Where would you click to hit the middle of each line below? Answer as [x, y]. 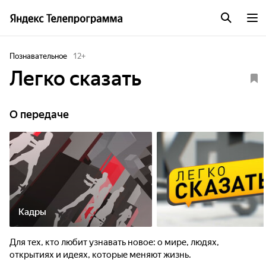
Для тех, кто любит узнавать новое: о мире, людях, [114, 242]
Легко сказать [75, 78]
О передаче [39, 114]
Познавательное [38, 56]
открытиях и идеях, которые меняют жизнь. [100, 255]
